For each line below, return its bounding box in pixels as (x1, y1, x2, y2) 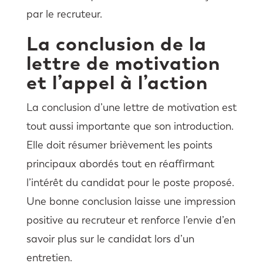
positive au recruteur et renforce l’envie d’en (26, 214, 235, 227)
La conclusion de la (26, 32, 207, 56)
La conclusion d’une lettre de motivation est (26, 101, 237, 114)
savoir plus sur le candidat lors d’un (26, 232, 194, 246)
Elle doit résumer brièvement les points (26, 139, 213, 152)
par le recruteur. (26, 8, 102, 21)
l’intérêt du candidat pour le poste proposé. (26, 176, 234, 190)
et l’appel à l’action (26, 70, 208, 95)
